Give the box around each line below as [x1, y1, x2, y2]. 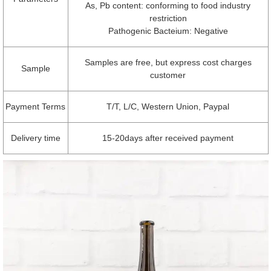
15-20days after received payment [102, 132, 233, 143]
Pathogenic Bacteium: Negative [108, 25, 228, 36]
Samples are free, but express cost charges [84, 57, 252, 67]
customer [150, 70, 186, 80]
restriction [149, 13, 187, 23]
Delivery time [10, 132, 60, 143]
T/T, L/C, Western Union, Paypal [106, 101, 229, 111]
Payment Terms [5, 101, 65, 111]
